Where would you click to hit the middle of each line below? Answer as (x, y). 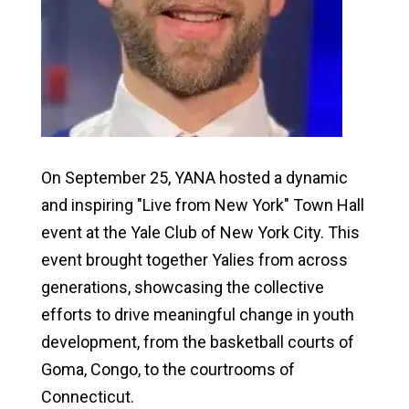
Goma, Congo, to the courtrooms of (168, 369)
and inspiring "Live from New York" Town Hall (202, 204)
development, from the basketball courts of (197, 341)
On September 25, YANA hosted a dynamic (194, 177)
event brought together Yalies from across (194, 259)
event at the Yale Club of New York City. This (200, 232)
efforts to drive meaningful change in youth (197, 314)
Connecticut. (87, 396)
